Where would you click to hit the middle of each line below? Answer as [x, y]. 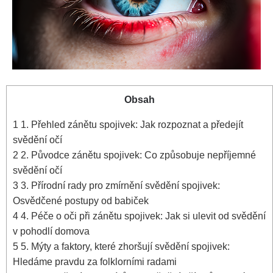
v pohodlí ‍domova [51, 231]
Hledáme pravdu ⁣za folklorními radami [95, 261]
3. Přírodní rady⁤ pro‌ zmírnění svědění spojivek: [119, 185]
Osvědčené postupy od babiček [81, 200]
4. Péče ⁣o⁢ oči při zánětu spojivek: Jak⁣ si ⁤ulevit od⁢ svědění [142, 215]
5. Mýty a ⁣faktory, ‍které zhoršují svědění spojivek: [124, 246]
